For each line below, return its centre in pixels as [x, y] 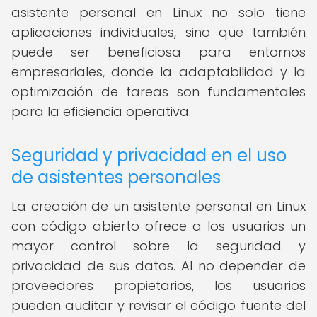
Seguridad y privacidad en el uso [149, 155]
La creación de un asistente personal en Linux [158, 206]
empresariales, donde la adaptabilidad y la [158, 72]
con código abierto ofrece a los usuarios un [158, 226]
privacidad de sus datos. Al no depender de [158, 266]
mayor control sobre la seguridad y [158, 246]
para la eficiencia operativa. [101, 111]
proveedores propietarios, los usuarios [158, 286]
